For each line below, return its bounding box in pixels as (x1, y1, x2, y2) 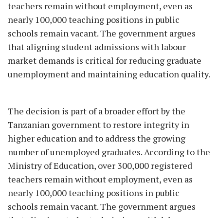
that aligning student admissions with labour (8, 40, 186, 53)
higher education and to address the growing (8, 132, 185, 144)
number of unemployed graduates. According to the (8, 145, 210, 158)
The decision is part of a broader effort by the (8, 105, 185, 117)
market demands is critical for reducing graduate (8, 54, 201, 66)
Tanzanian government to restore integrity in (8, 118, 189, 130)
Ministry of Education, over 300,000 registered (8, 159, 192, 171)
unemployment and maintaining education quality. (8, 68, 210, 80)
